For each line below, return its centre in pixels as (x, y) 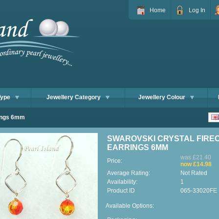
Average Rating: (129, 173)
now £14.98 (196, 164)
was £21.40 (196, 157)
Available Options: (130, 206)
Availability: (122, 182)
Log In (197, 10)
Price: (115, 161)
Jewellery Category (74, 97)
